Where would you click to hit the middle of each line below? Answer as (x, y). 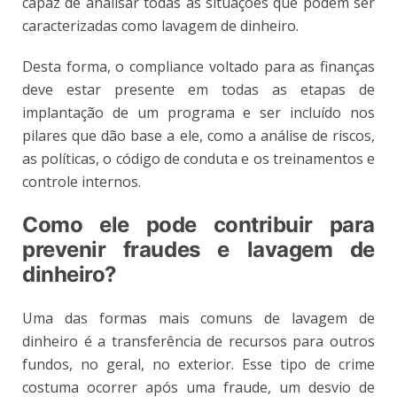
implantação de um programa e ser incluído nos (198, 112)
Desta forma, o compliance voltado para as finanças (198, 66)
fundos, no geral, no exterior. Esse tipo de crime (198, 364)
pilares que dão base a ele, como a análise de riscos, (198, 135)
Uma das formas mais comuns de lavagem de (198, 318)
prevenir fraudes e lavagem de (198, 249)
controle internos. (82, 181)
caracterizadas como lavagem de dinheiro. (160, 25)
